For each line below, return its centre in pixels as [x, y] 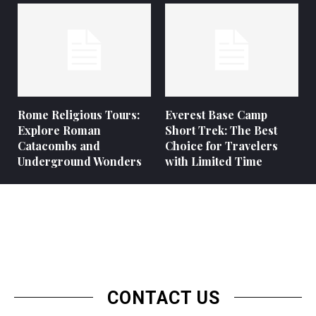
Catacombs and [59, 146]
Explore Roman [59, 130]
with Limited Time [214, 162]
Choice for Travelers [221, 146]
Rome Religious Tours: [79, 115]
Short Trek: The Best [221, 130]
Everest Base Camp [216, 115]
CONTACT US [163, 298]
